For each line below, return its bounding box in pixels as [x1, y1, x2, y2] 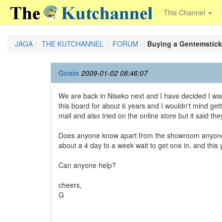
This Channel [164, 7, 207, 17]
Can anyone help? [58, 160, 116, 170]
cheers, [58, 180, 82, 190]
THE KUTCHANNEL [42, 39, 104, 49]
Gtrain [58, 68, 79, 78]
